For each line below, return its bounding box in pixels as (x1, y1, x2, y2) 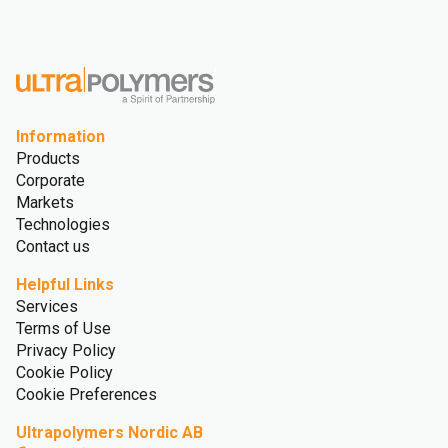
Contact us (16, 236, 90, 256)
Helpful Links (16, 274, 114, 294)
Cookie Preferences (16, 384, 157, 404)
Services (16, 296, 78, 316)
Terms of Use (16, 318, 111, 338)
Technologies (16, 214, 110, 234)
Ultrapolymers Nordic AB (16, 422, 203, 442)
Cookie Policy (16, 362, 113, 382)
